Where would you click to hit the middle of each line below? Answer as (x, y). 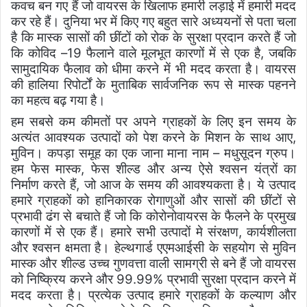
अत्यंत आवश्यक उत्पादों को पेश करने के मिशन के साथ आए (152, 137)
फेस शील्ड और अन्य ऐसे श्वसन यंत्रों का (193, 169)
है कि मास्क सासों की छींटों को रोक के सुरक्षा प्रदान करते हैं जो (153, 37)
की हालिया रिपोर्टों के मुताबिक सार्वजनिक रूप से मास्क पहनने (153, 84)
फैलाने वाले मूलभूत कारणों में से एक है (171, 53)
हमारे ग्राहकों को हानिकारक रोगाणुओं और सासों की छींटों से (153, 200)
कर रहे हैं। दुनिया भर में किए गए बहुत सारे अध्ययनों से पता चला (153, 21)
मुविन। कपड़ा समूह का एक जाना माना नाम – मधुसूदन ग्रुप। (153, 153)
